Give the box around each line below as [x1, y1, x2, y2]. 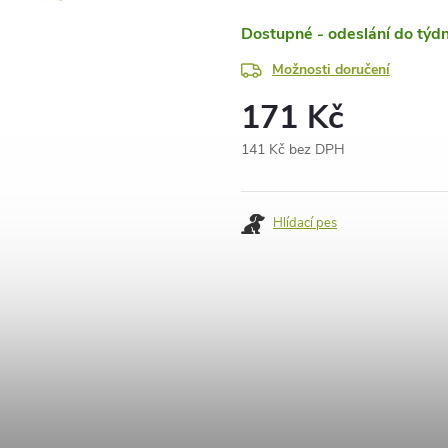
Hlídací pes [273, 214, 337, 232]
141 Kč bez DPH [241, 140, 345, 159]
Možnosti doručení [272, 60, 390, 79]
